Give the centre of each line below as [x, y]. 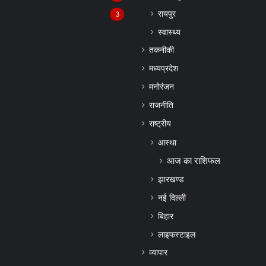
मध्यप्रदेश [164, 69]
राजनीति [161, 105]
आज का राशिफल [194, 161]
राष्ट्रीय [160, 124]
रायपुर [167, 14]
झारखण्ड [171, 179]
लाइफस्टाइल [177, 235]
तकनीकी [161, 50]
